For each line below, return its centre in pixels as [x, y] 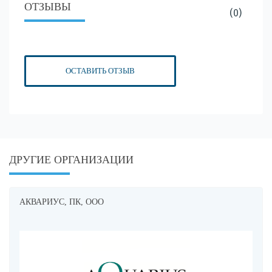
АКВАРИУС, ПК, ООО [62, 202]
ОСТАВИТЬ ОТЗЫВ [100, 70]
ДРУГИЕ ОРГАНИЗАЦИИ [71, 159]
